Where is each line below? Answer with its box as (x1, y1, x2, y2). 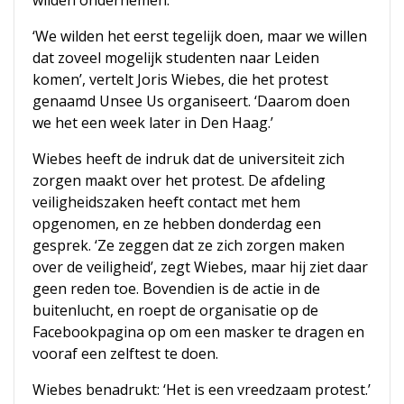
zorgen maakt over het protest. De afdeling (32, 170, 326, 191)
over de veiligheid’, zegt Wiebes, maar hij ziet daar (32, 257, 368, 278)
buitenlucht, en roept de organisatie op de (32, 300, 318, 321)
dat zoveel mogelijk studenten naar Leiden (32, 48, 319, 69)
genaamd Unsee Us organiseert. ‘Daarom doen (32, 91, 350, 112)
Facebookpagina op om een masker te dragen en (32, 322, 364, 343)
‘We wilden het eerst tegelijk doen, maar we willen (32, 26, 367, 47)
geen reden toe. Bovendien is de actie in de (32, 279, 320, 299)
